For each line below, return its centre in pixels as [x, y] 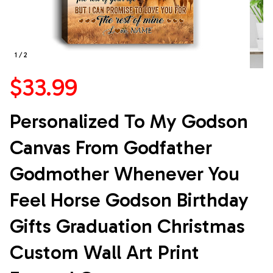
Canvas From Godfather [111, 148]
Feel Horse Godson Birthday [129, 200]
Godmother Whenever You [125, 174]
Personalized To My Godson [129, 122]
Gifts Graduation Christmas [127, 226]
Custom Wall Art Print [105, 253]
